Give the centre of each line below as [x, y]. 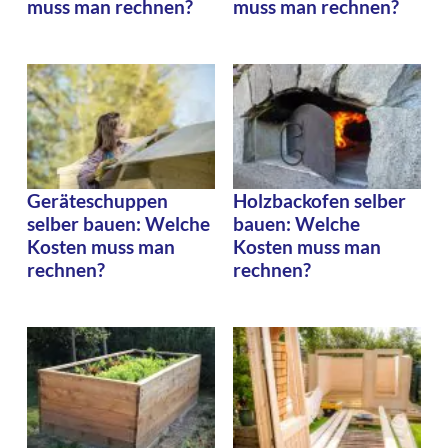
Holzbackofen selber [319, 201]
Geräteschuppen [97, 201]
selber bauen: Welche [118, 224]
